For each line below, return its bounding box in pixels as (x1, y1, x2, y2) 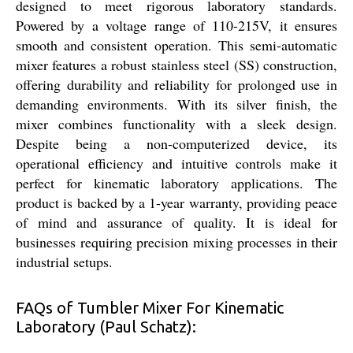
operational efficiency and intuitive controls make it (16, 153, 337, 173)
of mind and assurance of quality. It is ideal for (16, 212, 337, 232)
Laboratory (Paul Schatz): (16, 317, 196, 336)
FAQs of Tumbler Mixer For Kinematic (16, 298, 284, 317)
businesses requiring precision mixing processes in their (16, 232, 337, 251)
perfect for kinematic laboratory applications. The (16, 173, 337, 192)
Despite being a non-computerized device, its (16, 133, 337, 153)
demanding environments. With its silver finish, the (16, 94, 337, 113)
